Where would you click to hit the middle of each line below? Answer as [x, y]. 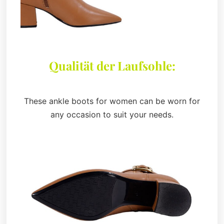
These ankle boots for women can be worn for [112, 101]
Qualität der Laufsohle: [112, 66]
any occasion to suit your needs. [112, 115]
